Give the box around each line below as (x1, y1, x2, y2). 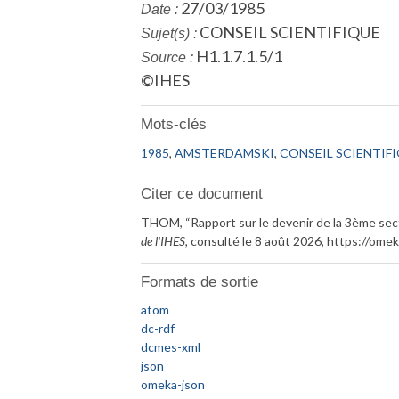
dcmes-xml (141, 339, 201, 355)
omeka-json (141, 377, 206, 393)
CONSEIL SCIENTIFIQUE (197, 22, 381, 42)
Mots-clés (141, 116, 208, 134)
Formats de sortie (141, 273, 259, 290)
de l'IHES (141, 232, 186, 248)
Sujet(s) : (141, 26, 198, 41)
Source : (141, 50, 194, 65)
